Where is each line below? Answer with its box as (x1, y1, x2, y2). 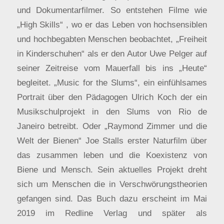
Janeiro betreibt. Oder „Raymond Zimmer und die (16, 120, 207, 131)
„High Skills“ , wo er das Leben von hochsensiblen (16, 19, 207, 29)
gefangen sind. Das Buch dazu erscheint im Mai (16, 193, 207, 203)
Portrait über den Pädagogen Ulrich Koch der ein (16, 91, 207, 102)
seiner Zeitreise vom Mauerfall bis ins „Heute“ (16, 62, 207, 73)
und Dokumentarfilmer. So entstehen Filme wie (16, 4, 207, 15)
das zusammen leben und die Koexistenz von (16, 149, 207, 160)
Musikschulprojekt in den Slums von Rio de (16, 106, 207, 116)
